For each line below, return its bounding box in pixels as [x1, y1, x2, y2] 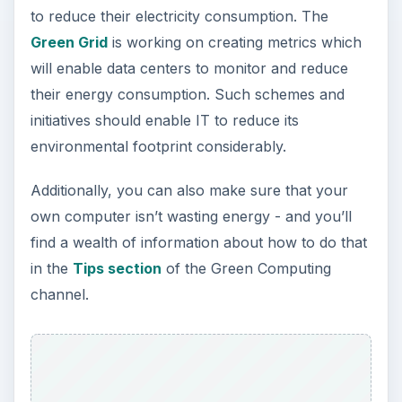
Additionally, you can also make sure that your [30, 180, 348, 199]
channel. [30, 284, 89, 303]
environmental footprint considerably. [30, 136, 286, 155]
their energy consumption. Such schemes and [30, 84, 345, 103]
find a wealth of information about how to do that [30, 232, 367, 251]
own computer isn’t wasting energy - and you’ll [30, 206, 352, 225]
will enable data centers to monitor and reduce [30, 58, 348, 77]
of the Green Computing [161, 258, 331, 277]
